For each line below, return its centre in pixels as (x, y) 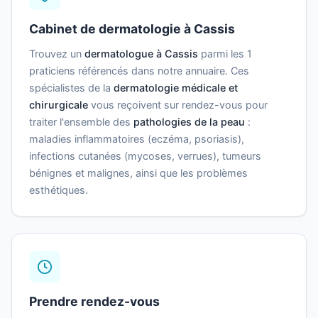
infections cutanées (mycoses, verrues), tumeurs (145, 156)
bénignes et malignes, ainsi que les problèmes (138, 173)
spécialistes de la (71, 88)
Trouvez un (57, 54)
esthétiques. (59, 190)
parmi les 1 (225, 54)
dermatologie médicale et (176, 88)
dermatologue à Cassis (141, 54)
